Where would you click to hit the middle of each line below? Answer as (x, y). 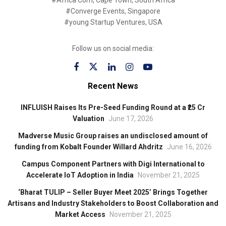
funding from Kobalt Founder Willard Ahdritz (89, 147)
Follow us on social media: (113, 49)
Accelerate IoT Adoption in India (80, 175)
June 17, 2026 (131, 119)
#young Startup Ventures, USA (113, 22)
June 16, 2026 (189, 147)
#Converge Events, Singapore (113, 11)
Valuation (89, 119)
